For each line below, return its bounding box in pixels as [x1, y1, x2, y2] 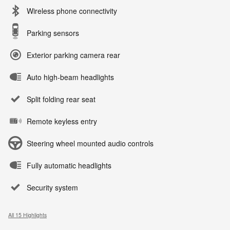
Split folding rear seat [27, 94, 95, 105]
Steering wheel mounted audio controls [27, 138, 154, 149]
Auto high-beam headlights [27, 72, 114, 83]
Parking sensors [27, 28, 79, 39]
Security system [27, 182, 78, 193]
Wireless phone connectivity [27, 6, 117, 16]
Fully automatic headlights [27, 160, 111, 171]
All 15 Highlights [8, 211, 47, 219]
